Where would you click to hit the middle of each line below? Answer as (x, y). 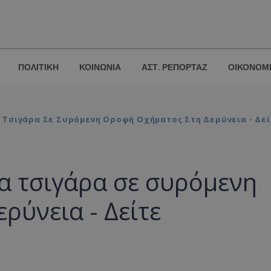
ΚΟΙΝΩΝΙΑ (100, 67)
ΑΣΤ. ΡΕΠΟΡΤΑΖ (175, 67)
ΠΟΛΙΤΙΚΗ (38, 67)
